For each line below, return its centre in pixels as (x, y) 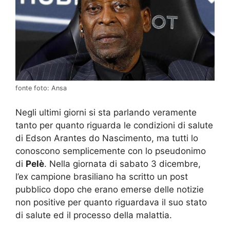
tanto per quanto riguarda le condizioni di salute (114, 125)
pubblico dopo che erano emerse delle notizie (110, 189)
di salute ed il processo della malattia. (94, 215)
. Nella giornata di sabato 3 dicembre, (122, 164)
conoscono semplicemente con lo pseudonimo (111, 151)
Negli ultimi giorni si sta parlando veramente (106, 112)
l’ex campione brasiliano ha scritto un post (102, 176)
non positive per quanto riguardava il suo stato (111, 202)
